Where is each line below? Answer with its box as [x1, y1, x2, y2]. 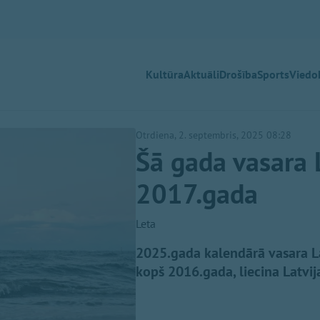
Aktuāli [184, 67, 219, 81]
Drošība [219, 67, 257, 81]
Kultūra [146, 67, 184, 81]
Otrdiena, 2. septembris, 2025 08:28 [136, 129, 291, 141]
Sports [257, 67, 289, 81]
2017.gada [136, 176, 258, 211]
